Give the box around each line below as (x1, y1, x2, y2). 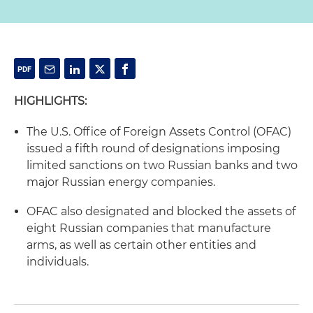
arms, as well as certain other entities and (27, 238, 256, 252)
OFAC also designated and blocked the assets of (27, 205, 296, 218)
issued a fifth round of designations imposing (27, 142, 280, 155)
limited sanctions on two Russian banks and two (27, 159, 298, 172)
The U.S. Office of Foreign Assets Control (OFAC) (27, 125, 291, 138)
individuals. (27, 255, 89, 268)
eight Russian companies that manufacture (27, 221, 271, 235)
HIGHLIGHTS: (14, 94, 87, 108)
